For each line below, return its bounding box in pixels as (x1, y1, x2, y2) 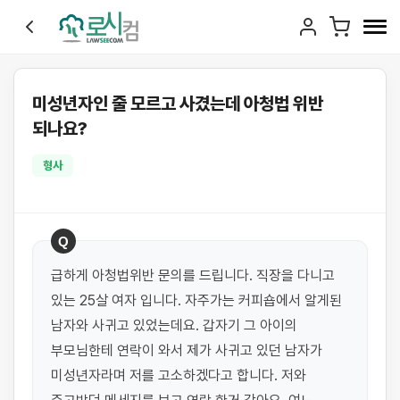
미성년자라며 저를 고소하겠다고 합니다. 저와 (51, 367, 306, 384)
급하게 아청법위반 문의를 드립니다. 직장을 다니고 (51, 267, 335, 284)
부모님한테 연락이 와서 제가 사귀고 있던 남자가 (51, 342, 322, 359)
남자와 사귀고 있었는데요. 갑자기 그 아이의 (51, 317, 297, 334)
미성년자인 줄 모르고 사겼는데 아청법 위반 (32, 93, 323, 114)
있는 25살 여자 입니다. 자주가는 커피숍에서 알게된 (51, 292, 342, 309)
